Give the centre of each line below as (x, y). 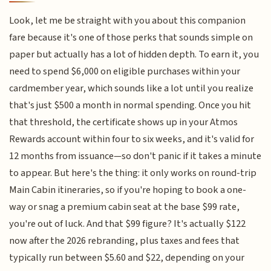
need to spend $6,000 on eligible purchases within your (125, 71)
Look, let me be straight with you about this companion (128, 20)
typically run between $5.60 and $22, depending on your (127, 257)
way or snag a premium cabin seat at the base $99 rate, (125, 207)
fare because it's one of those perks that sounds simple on (131, 37)
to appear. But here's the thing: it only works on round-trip (133, 173)
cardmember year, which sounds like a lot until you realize (132, 88)
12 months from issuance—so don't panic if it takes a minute (135, 156)
